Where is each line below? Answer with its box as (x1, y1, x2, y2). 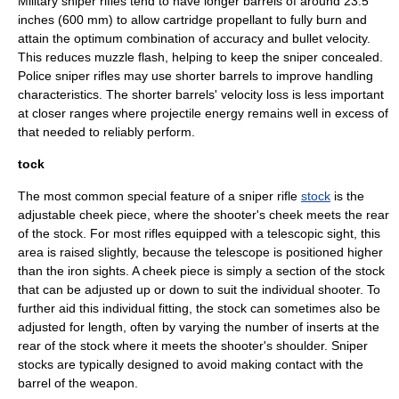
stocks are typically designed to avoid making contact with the (18, 357, 363, 371)
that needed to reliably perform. (18, 125, 195, 139)
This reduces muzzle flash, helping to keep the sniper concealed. (18, 50, 383, 64)
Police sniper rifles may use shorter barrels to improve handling (18, 69, 373, 83)
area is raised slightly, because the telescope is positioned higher (18, 245, 383, 259)
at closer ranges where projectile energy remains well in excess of (18, 106, 388, 120)
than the (18, 264, 68, 278)
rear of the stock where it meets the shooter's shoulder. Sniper (18, 338, 368, 353)
